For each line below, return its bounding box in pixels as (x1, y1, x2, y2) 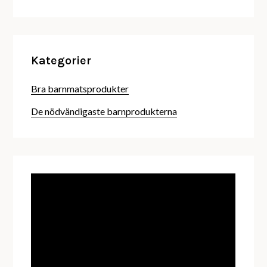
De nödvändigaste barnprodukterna (31, 105, 178, 117)
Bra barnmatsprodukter (31, 83, 129, 95)
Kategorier (31, 54, 92, 68)
